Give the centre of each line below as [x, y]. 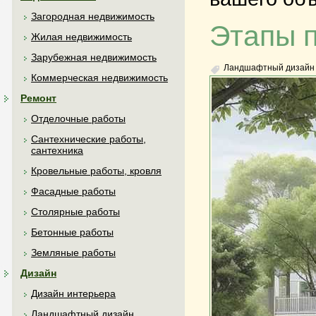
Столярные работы [75, 212]
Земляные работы [73, 253]
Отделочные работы [78, 119]
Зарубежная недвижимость [94, 57]
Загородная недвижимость [93, 16]
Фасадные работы [73, 191]
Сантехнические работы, [89, 139]
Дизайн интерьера [73, 293]
